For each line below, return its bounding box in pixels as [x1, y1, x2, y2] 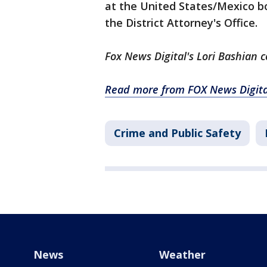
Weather [159, 247, 206, 262]
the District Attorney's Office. [105, 15, 257, 30]
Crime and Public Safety [114, 126, 241, 141]
